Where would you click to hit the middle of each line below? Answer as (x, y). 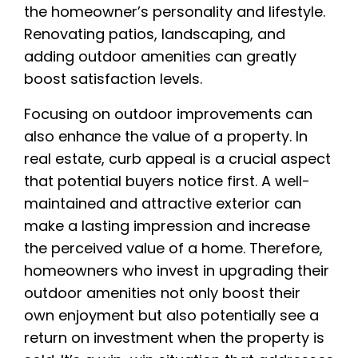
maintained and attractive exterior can (163, 203)
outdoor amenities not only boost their (162, 292)
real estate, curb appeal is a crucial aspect (177, 158)
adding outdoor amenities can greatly (160, 56)
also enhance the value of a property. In (166, 136)
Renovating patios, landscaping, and (155, 34)
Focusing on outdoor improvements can (168, 113)
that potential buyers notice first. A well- (167, 181)
